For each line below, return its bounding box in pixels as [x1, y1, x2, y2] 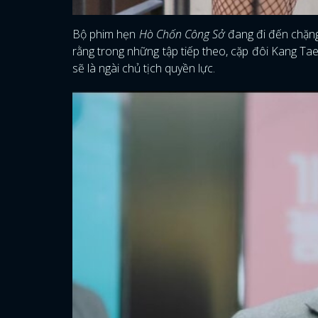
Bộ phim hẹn [72, 26, 139, 42]
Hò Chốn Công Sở [138, 26, 228, 42]
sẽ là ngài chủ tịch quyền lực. [72, 60, 224, 76]
